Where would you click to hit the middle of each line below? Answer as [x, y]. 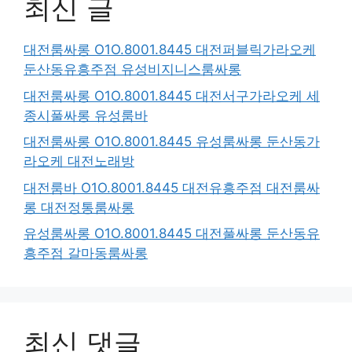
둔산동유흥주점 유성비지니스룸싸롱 [132, 69]
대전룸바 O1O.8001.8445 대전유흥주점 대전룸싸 [172, 187]
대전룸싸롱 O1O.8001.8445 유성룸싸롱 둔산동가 [172, 141]
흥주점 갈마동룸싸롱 [86, 253]
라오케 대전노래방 [79, 161]
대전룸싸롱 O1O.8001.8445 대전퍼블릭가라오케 [170, 49]
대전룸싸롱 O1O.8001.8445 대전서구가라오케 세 [172, 95]
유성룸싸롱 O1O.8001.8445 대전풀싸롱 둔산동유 [172, 233]
